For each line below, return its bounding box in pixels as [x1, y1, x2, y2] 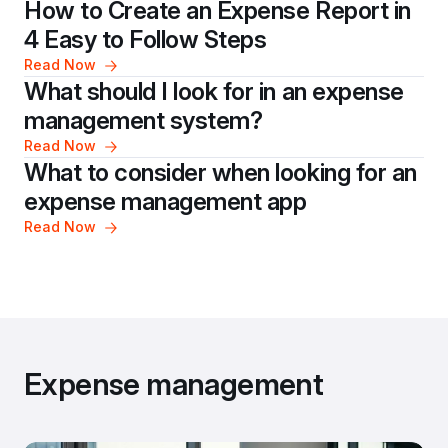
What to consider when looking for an [24, 158, 417, 187]
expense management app [24, 187, 307, 216]
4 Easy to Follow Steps [24, 25, 267, 54]
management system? [24, 106, 263, 135]
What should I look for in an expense [24, 77, 404, 106]
